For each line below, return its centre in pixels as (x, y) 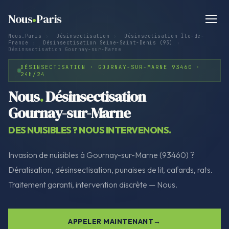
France (18, 43)
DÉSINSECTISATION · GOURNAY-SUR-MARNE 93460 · (111, 67)
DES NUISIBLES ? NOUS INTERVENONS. (90, 130)
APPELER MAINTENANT (111, 221)
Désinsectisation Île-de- (164, 36)
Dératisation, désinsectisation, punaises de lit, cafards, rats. (110, 169)
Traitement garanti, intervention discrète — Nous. (93, 184)
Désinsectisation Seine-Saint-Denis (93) (108, 43)
